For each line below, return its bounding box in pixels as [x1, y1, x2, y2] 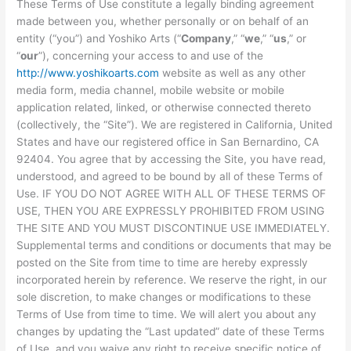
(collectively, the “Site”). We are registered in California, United [16, 118, 333, 131]
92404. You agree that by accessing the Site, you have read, [16, 152, 327, 165]
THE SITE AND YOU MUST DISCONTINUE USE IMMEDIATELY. [16, 221, 331, 234]
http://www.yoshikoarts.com [16, 66, 160, 79]
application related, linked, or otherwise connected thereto [16, 100, 312, 114]
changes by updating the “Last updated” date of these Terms [16, 324, 325, 338]
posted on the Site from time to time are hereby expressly [16, 255, 309, 269]
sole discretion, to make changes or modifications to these [16, 290, 312, 303]
